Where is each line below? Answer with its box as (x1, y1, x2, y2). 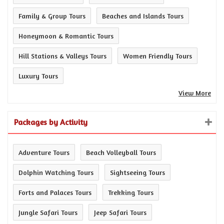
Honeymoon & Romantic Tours (18, 31, 113, 40)
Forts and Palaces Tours (18, 187, 91, 196)
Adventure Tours (18, 147, 69, 156)
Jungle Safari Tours (18, 207, 77, 216)
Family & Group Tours (18, 11, 85, 20)
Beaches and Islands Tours (102, 11, 183, 20)
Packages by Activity (14, 116, 87, 127)
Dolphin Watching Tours (18, 167, 93, 176)
